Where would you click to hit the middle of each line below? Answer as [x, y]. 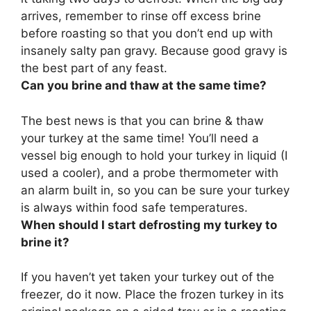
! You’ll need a [220, 138]
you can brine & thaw [205, 120]
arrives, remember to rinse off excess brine [141, 16]
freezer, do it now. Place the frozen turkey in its [152, 295]
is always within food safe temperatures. [134, 207]
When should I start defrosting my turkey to [149, 225]
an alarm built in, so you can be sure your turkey [155, 190]
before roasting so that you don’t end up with [147, 34]
